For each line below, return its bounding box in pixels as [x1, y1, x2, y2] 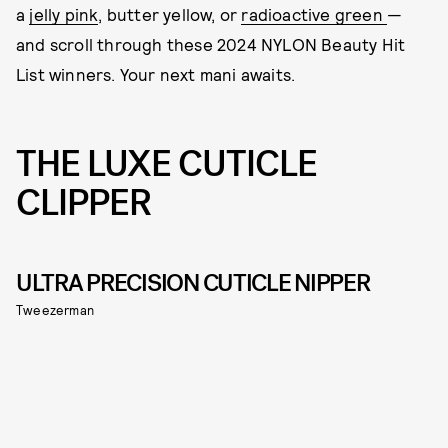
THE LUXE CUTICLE [16, 140, 317, 189]
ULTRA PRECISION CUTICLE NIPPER [16, 267, 370, 300]
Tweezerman [16, 302, 94, 319]
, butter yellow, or [98, 4, 242, 25]
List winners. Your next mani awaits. [16, 64, 296, 85]
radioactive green [241, 4, 388, 25]
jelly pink [29, 4, 99, 25]
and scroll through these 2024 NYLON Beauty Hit [16, 34, 406, 55]
